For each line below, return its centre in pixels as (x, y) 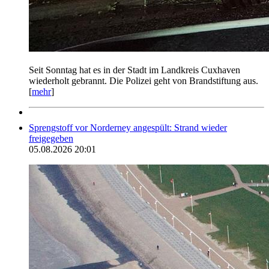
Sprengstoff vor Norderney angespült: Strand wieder (128, 127)
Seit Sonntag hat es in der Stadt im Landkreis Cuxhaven (134, 70)
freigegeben (51, 138)
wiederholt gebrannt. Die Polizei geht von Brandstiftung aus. (144, 80)
